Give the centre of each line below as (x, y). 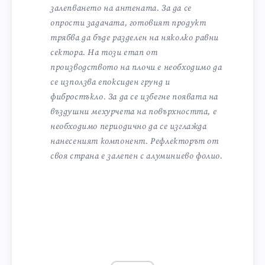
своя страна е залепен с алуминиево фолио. (137, 156)
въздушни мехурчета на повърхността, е (134, 112)
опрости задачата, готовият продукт (128, 23)
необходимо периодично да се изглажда (129, 126)
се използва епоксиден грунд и (110, 82)
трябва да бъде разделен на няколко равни (135, 38)
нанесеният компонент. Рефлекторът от (135, 141)
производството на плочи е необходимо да (136, 67)
